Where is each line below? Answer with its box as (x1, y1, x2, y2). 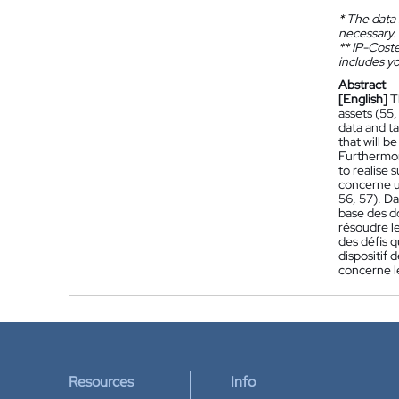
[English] (338, 91, 387, 107)
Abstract (338, 77, 386, 93)
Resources (69, 372, 134, 391)
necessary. (338, 25, 395, 41)
